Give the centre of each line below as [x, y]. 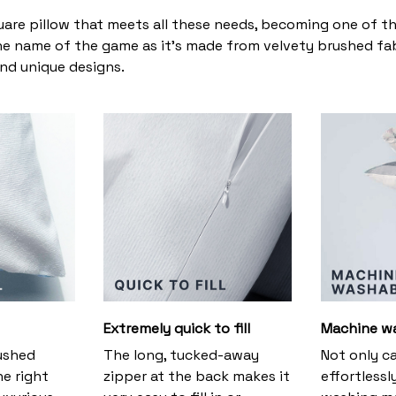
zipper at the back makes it [197, 377]
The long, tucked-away [182, 355]
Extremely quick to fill [177, 328]
